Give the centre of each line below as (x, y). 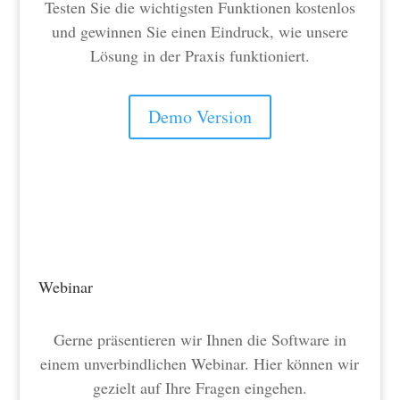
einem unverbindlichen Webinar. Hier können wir (200, 363)
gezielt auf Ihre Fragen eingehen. (200, 387)
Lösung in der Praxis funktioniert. (200, 55)
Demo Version (200, 117)
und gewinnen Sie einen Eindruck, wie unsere (200, 31)
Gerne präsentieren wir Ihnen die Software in (200, 339)
